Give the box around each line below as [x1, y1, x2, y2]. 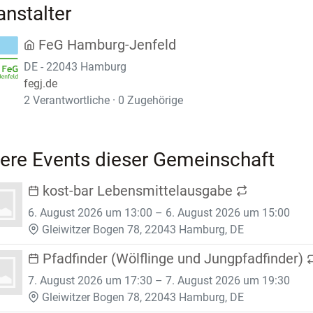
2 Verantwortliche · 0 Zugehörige [24, 94, 183, 108]
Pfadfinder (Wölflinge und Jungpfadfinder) [39, 250, 307, 268]
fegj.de [24, 77, 57, 91]
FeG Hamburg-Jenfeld [38, 36, 176, 54]
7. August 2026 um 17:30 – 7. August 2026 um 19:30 [28, 274, 290, 288]
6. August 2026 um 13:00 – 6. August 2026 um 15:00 [28, 206, 290, 220]
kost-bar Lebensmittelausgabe [39, 182, 236, 200]
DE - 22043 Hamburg [24, 60, 126, 74]
